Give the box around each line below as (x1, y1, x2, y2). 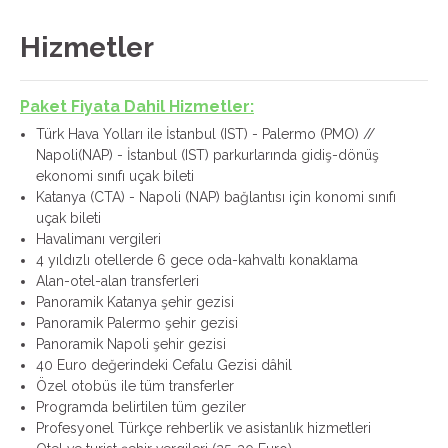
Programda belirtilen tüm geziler (36, 399, 246, 415)
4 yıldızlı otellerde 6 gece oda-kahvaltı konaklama (36, 252, 358, 268)
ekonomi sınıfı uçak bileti (36, 168, 194, 184)
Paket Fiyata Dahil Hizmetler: (20, 97, 254, 116)
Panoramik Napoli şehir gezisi (36, 336, 226, 352)
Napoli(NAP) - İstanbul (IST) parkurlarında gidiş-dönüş (36, 147, 379, 163)
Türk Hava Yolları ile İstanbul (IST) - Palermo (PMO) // (36, 126, 375, 142)
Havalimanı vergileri (36, 231, 161, 247)
